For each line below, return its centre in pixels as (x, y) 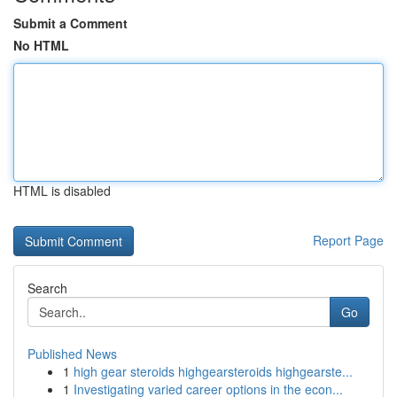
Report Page (348, 240)
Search (47, 288)
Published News (72, 354)
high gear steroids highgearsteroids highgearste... (213, 371)
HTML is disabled (62, 191)
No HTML (41, 45)
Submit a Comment (70, 23)
